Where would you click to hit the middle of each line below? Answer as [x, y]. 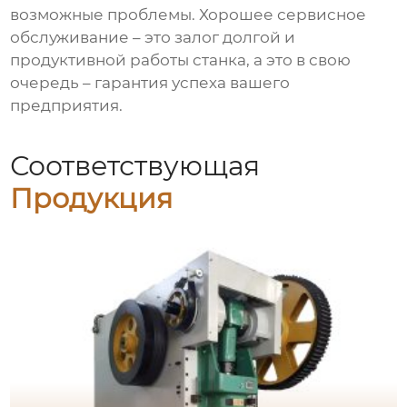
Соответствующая [135, 165]
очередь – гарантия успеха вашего [150, 83]
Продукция [92, 198]
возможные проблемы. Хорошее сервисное [189, 15]
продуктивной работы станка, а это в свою [181, 60]
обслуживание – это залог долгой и [153, 38]
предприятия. [67, 106]
